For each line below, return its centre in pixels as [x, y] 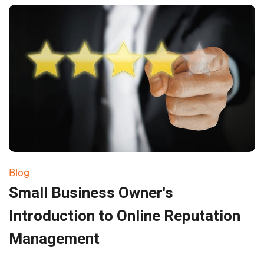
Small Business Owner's [91, 192]
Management [54, 238]
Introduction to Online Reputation [125, 215]
